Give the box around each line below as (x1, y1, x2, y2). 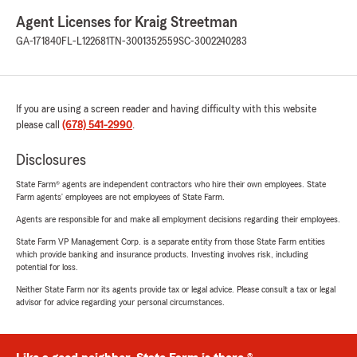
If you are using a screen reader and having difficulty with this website (16, 104, 316, 115)
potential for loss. (16, 262, 78, 272)
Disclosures (16, 152, 86, 168)
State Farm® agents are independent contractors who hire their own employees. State (16, 179, 326, 189)
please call (16, 120, 62, 131)
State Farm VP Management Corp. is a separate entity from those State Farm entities (16, 237, 325, 246)
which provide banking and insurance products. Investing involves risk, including (16, 249, 308, 259)
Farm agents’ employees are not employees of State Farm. (16, 192, 225, 202)
